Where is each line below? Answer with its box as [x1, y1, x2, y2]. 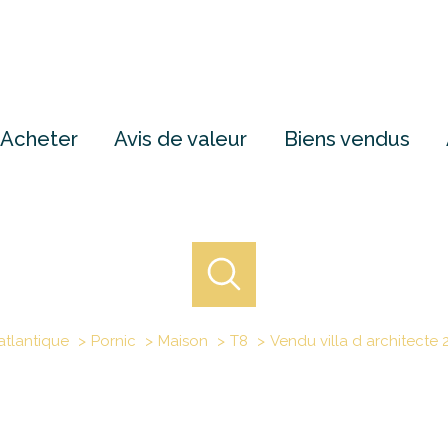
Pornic [90, 331, 136, 350]
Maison [157, 331, 208, 350]
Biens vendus [283, 126, 410, 151]
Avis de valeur [114, 126, 248, 151]
